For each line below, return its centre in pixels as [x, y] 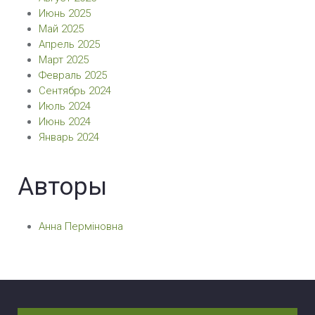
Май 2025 [61, 29]
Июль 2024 [65, 106]
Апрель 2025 [69, 44]
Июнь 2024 [65, 122]
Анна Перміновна [81, 226]
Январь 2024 [69, 137]
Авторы [62, 187]
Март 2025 [64, 60]
